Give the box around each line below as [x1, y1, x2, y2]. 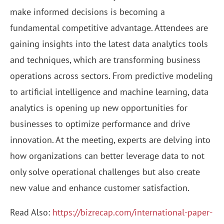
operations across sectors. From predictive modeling [10, 70, 213, 82]
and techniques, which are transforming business [10, 54, 200, 66]
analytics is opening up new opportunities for [10, 102, 187, 114]
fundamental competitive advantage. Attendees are [10, 22, 208, 34]
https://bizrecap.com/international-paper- [52, 206, 212, 218]
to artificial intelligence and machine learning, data [10, 86, 208, 98]
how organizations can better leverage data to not [10, 150, 204, 162]
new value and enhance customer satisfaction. [10, 182, 189, 194]
